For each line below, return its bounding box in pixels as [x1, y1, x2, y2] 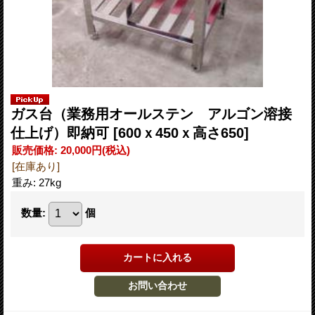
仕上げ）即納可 [11, 124, 113, 141]
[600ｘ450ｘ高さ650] [113, 124, 249, 141]
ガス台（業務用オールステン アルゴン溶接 [11, 105, 292, 122]
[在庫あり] [12, 160, 60, 172]
